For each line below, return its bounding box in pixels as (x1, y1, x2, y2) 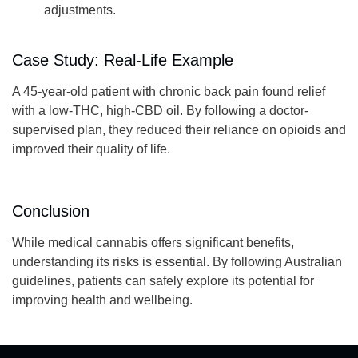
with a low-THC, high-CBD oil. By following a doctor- (12, 104, 308, 118)
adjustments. (44, 2, 116, 17)
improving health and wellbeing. (12, 292, 193, 307)
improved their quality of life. (12, 142, 170, 157)
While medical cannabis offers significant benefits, (12, 235, 294, 249)
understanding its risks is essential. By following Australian (12, 254, 342, 268)
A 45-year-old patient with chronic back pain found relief (12, 85, 325, 99)
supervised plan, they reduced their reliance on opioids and (12, 123, 346, 137)
